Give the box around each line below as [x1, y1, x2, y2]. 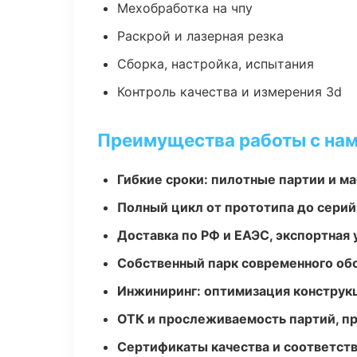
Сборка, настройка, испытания [117, 56, 314, 72]
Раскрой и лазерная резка [117, 28, 284, 44]
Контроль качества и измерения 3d [117, 84, 342, 100]
